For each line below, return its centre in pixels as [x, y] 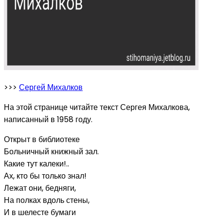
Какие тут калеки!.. [36, 163]
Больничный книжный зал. [51, 151]
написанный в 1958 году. [48, 119]
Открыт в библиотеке [42, 139]
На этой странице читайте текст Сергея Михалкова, [97, 107]
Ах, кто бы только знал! [45, 176]
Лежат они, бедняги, [40, 188]
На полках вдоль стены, [47, 200]
